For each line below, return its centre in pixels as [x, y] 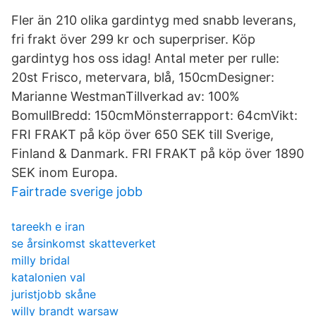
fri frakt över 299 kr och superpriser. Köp [133, 39]
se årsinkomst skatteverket [84, 243]
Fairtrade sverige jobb [77, 192]
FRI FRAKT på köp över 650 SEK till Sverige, [142, 134]
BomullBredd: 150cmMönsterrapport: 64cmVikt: [154, 115]
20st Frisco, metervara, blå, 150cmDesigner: [143, 77]
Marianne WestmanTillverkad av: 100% [126, 96]
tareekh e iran [48, 226]
